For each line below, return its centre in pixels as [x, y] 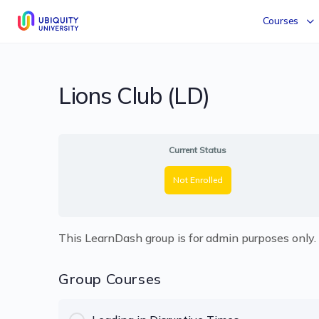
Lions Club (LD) [134, 95]
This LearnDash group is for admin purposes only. [187, 238]
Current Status [198, 150]
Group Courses [110, 279]
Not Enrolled [198, 180]
